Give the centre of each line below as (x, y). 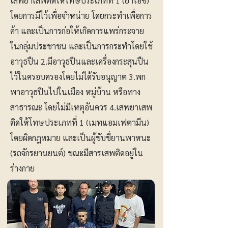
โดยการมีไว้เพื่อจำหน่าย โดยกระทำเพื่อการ (81, 16)
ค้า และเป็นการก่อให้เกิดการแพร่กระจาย (77, 31)
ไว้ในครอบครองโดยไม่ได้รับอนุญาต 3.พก (78, 77)
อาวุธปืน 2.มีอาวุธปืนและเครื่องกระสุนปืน (79, 61)
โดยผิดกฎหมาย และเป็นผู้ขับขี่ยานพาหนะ (80, 138)
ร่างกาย (22, 168)
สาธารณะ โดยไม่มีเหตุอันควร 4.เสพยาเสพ (81, 107)
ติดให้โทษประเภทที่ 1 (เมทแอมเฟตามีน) (80, 122)
